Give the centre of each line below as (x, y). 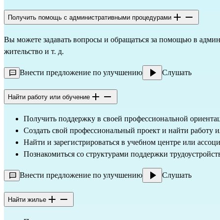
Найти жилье (27, 200)
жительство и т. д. (34, 51)
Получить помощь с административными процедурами (90, 18)
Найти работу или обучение (49, 97)
